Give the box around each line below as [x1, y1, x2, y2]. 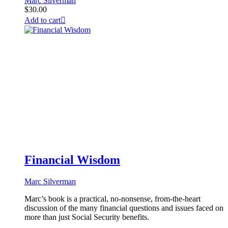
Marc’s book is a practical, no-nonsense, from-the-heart [24, 194, 201, 203]
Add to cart [24, 16, 61, 25]
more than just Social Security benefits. [24, 213, 149, 221]
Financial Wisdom [24, 153, 120, 167]
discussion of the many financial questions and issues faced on [24, 204, 223, 212]
